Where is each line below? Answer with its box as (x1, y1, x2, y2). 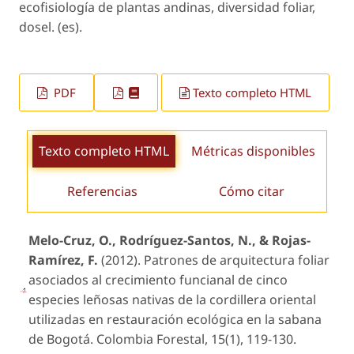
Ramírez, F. (28, 251, 98, 269)
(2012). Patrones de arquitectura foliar (98, 251, 330, 269)
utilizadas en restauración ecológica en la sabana (28, 311, 322, 329)
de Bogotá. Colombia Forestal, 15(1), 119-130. (28, 330, 296, 348)
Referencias (67, 182, 137, 200)
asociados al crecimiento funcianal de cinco (28, 271, 288, 289)
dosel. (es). (19, 18, 82, 36)
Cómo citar (219, 182, 284, 200)
